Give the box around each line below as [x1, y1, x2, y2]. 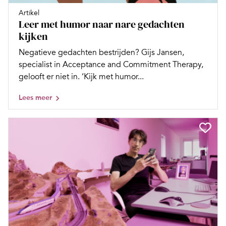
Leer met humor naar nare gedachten [19, 17, 185, 32]
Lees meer [19, 93, 52, 102]
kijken [19, 29, 48, 44]
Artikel [19, 9, 39, 18]
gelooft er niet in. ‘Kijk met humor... [19, 72, 144, 82]
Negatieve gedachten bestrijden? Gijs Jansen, [19, 47, 184, 58]
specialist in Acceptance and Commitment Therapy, [19, 60, 203, 70]
